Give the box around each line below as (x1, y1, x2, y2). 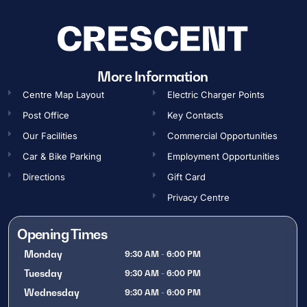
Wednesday (24, 286, 80, 299)
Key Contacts (167, 110, 224, 121)
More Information (97, 69, 208, 86)
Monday (24, 248, 63, 260)
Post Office (23, 110, 70, 121)
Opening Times (17, 226, 108, 243)
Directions (23, 171, 66, 183)
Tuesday (24, 267, 63, 280)
